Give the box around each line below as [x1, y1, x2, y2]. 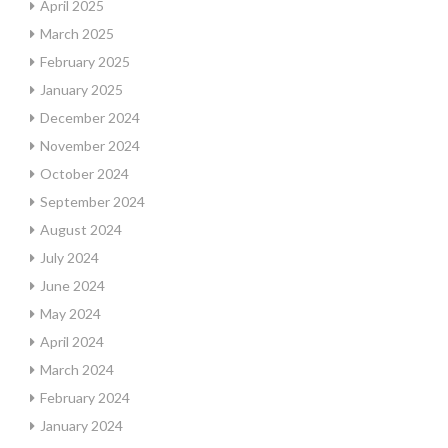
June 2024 [40, 277, 105, 294]
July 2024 [40, 249, 99, 266]
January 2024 [40, 417, 123, 434]
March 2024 [40, 361, 114, 378]
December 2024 [40, 109, 140, 126]
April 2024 [40, 333, 104, 350]
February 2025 [40, 53, 130, 70]
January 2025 [40, 81, 123, 98]
